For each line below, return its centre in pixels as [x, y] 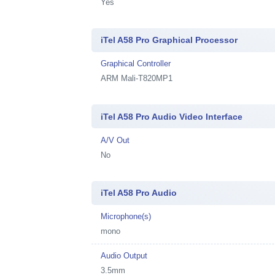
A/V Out [115, 140]
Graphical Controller [136, 64]
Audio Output [124, 256]
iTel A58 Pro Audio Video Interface [172, 116]
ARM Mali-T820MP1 [137, 78]
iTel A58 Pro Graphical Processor [169, 40]
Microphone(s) [126, 216]
